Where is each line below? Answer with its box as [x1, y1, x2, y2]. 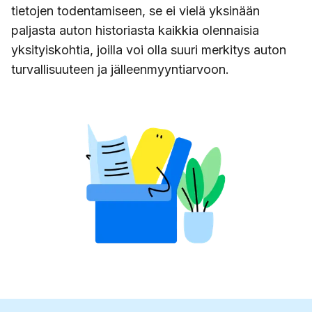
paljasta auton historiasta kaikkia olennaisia [11, 23, 259, 38]
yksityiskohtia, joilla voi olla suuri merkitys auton [11, 42, 286, 58]
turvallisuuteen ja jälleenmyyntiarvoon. [11, 62, 229, 77]
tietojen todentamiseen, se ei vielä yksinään [11, 3, 260, 19]
